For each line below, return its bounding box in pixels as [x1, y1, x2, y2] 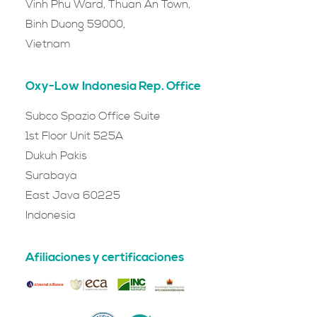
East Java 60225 [25, 188, 120, 202]
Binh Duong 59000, [25, 17, 125, 31]
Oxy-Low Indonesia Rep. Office [25, 79, 201, 94]
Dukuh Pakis [25, 149, 87, 163]
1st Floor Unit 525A [25, 129, 123, 143]
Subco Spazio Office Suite [25, 109, 161, 123]
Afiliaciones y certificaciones [25, 250, 184, 265]
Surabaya [25, 168, 77, 183]
